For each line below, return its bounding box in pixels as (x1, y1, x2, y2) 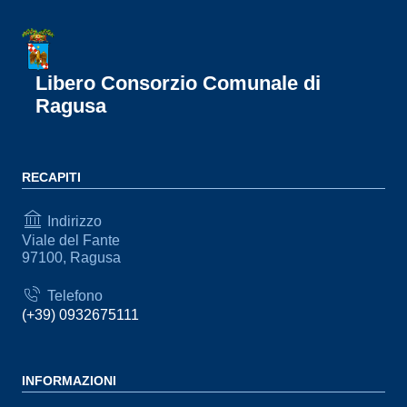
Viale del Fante (22, 233, 120, 248)
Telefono (44, 287, 103, 303)
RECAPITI (22, 170, 81, 184)
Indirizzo (44, 213, 102, 229)
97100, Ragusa (22, 250, 121, 265)
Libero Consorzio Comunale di (35, 72, 321, 94)
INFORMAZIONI (22, 373, 116, 388)
